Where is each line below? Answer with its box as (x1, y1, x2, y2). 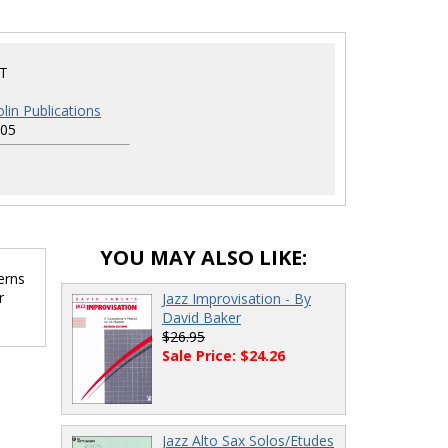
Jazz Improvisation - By (162, 289, 311, 308)
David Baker (162, 308, 241, 327)
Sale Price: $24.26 (162, 346, 285, 365)
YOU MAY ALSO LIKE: (100, 244, 307, 271)
